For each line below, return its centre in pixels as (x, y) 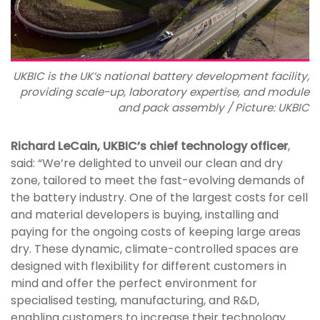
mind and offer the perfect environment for (134, 283)
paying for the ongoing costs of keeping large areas (156, 231)
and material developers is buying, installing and (145, 214)
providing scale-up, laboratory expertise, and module (165, 91)
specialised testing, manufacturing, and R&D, (135, 300)
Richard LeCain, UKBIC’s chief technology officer (149, 146)
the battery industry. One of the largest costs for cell (159, 197)
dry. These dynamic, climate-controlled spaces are (155, 249)
